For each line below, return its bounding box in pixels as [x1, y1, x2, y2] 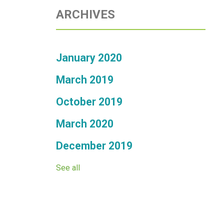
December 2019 [56, 139, 132, 152]
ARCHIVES [56, 7, 115, 21]
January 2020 [56, 51, 122, 64]
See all [56, 162, 80, 172]
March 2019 [56, 73, 113, 86]
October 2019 [56, 95, 122, 108]
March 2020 [56, 117, 113, 130]
